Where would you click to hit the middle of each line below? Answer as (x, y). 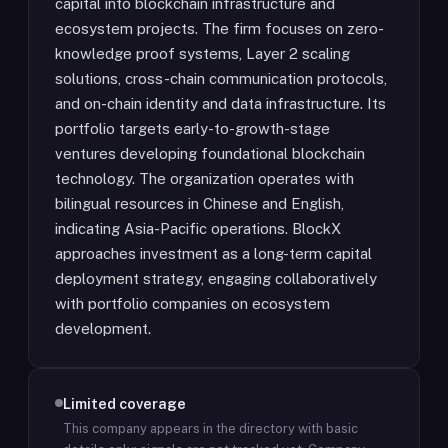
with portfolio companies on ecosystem (192, 303)
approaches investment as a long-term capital (213, 253)
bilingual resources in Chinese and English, (199, 203)
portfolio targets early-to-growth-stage (192, 128)
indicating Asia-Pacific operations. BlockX (198, 228)
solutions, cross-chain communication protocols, (221, 78)
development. (103, 328)
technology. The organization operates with (204, 178)
